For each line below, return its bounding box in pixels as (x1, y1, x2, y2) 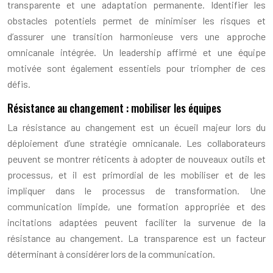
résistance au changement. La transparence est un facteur (7, 232, 266, 244)
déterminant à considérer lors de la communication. (7, 247, 215, 260)
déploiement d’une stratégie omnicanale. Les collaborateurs (7, 136, 266, 149)
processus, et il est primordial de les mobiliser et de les (7, 168, 266, 180)
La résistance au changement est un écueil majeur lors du (7, 121, 266, 133)
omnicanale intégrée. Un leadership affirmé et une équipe (7, 46, 266, 58)
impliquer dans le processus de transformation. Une (7, 184, 266, 196)
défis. (7, 77, 30, 90)
